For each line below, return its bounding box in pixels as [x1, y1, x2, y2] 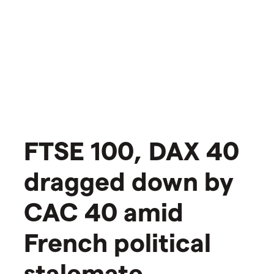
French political [24, 226, 211, 257]
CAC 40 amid [24, 195, 183, 226]
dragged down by [24, 165, 234, 196]
